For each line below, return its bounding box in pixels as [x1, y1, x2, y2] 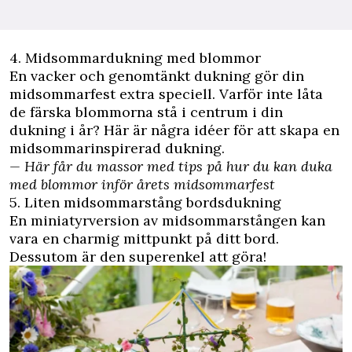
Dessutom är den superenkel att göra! [9, 247, 266, 266]
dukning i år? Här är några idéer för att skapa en [9, 120, 339, 139]
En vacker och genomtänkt [9, 66, 194, 85]
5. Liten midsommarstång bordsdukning [9, 192, 281, 211]
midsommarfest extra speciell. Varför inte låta [9, 84, 323, 103]
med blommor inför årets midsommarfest [9, 174, 275, 193]
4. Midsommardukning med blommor [9, 48, 261, 67]
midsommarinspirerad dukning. [9, 138, 225, 157]
